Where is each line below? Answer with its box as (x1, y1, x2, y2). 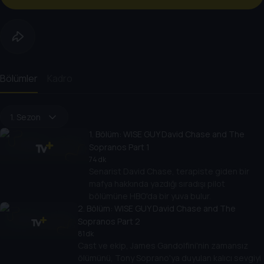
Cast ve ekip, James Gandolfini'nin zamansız (77, 240, 248, 252)
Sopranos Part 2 (77, 216, 140, 227)
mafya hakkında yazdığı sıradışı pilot (89, 178, 225, 190)
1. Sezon (10, 111, 41, 123)
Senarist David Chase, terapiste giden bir (89, 166, 249, 177)
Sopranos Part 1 (89, 141, 150, 153)
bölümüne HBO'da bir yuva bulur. (89, 190, 211, 202)
